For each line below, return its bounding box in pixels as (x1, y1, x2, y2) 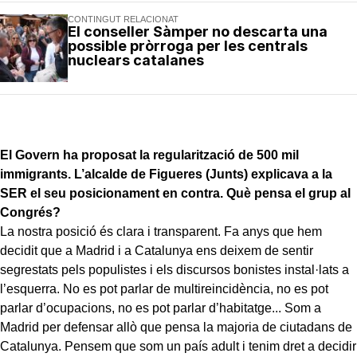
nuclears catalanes (68, 51, 204, 69)
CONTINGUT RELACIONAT (68, 14, 178, 24)
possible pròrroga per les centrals (68, 37, 308, 54)
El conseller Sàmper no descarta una (68, 22, 328, 40)
